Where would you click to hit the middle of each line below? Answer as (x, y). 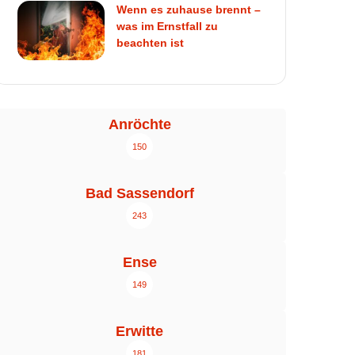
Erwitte (139, 332)
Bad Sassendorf (139, 194)
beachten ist (151, 43)
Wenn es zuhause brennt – (189, 10)
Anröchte (139, 125)
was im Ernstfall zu (168, 27)
